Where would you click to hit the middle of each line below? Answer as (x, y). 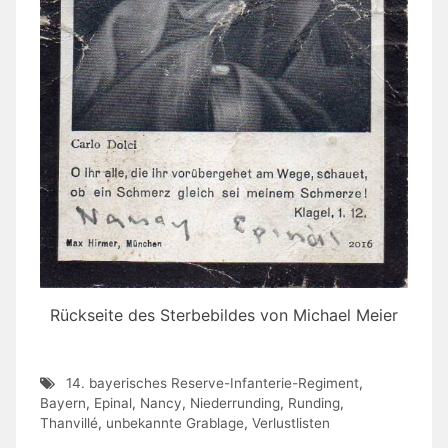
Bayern (63, 402)
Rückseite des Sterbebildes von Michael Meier (224, 314)
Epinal (113, 402)
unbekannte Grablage (175, 422)
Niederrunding (235, 402)
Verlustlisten (291, 422)
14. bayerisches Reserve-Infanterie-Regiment (212, 382)
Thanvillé (69, 422)
